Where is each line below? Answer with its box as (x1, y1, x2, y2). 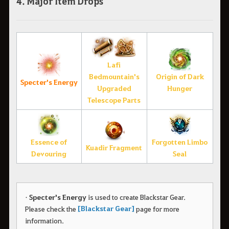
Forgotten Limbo (152, 137, 208, 147)
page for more (134, 204, 179, 214)
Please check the (25, 204, 78, 214)
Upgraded (97, 83, 131, 94)
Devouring (31, 149, 66, 159)
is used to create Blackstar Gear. (86, 192, 186, 202)
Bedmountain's (88, 72, 140, 82)
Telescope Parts (87, 95, 141, 105)
